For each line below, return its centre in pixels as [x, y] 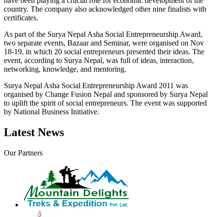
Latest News [34, 132]
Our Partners [23, 153]
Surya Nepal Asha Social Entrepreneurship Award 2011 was [96, 85]
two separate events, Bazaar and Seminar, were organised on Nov [104, 43]
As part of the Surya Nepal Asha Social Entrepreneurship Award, [103, 34]
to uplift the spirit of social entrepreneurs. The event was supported [105, 103]
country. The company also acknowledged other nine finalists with [105, 9]
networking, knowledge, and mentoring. [65, 69]
